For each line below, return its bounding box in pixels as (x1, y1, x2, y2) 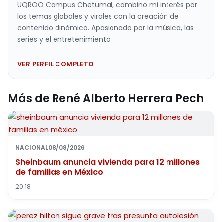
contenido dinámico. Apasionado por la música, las (17, 22, 194, 33)
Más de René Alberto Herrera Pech (8, 90, 204, 106)
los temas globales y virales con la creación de (17, 11, 179, 21)
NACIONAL (15, 143, 48, 152)
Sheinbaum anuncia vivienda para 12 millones (15, 156, 200, 167)
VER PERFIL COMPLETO (17, 59, 94, 69)
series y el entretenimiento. (17, 34, 112, 44)
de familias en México (15, 166, 103, 178)
